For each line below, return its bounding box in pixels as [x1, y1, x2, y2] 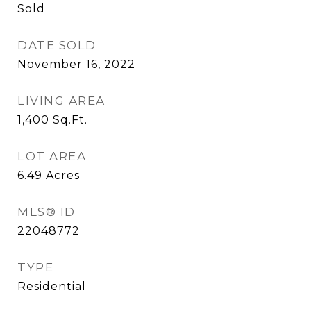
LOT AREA [17, 149, 86, 163]
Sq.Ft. [53, 113, 87, 126]
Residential [17, 280, 86, 293]
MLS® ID [17, 205, 76, 219]
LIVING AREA [17, 94, 106, 108]
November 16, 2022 [17, 58, 135, 71]
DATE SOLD [17, 38, 96, 52]
